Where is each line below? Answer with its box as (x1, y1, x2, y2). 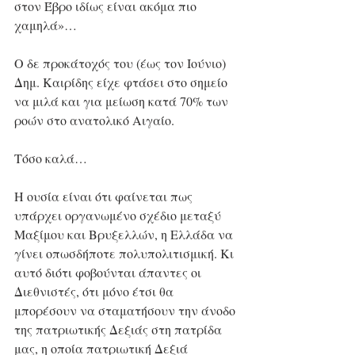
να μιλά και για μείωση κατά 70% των (14, 92, 231, 109)
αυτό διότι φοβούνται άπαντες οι (14, 263, 204, 281)
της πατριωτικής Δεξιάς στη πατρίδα (14, 320, 225, 338)
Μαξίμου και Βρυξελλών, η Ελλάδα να (14, 225, 236, 242)
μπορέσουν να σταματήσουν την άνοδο (14, 301, 239, 319)
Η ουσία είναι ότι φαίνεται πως (14, 187, 196, 204)
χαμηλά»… (14, 16, 77, 33)
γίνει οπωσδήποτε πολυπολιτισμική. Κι (14, 244, 237, 261)
